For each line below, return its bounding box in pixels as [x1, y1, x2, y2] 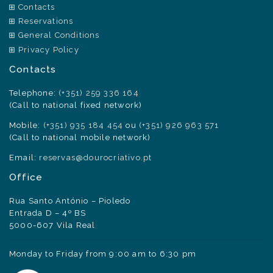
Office [9, 171, 43, 183]
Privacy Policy [18, 44, 79, 54]
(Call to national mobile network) [9, 132, 151, 142]
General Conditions [18, 30, 100, 40]
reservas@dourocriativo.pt [39, 152, 152, 162]
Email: [9, 152, 40, 162]
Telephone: [9, 88, 59, 97]
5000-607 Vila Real [9, 220, 96, 230]
